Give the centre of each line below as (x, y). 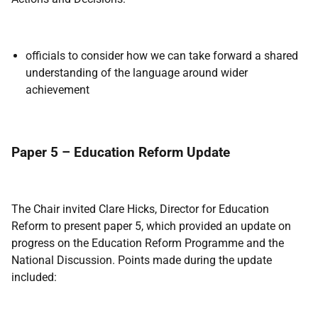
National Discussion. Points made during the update (142, 260)
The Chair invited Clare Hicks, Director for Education (140, 209)
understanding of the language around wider (137, 73)
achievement (59, 90)
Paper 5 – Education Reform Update (124, 152)
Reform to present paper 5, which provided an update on (151, 226)
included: (34, 277)
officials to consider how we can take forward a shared (162, 56)
